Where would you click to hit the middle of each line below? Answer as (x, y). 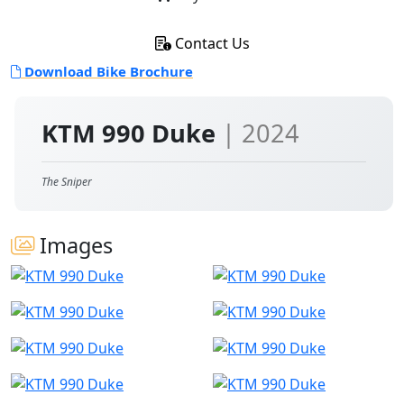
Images (73, 245)
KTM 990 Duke (132, 133)
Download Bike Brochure (107, 71)
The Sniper (67, 181)
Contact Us (210, 43)
